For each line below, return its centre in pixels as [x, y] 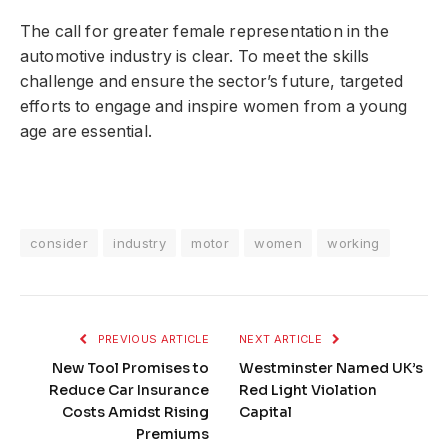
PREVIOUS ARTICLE [151, 338]
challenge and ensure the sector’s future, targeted [211, 82]
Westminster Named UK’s [331, 367]
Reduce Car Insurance [129, 389]
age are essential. [86, 132]
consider [59, 242]
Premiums [172, 433]
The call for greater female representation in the [204, 32]
